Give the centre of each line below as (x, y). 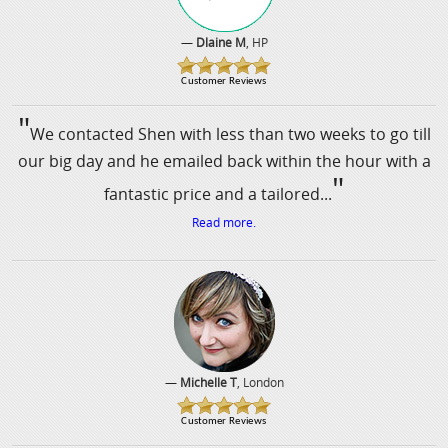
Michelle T (208, 382)
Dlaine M (220, 42)
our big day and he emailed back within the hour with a (224, 161)
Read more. (224, 223)
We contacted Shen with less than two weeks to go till (230, 134)
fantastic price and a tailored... (218, 194)
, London (260, 382)
